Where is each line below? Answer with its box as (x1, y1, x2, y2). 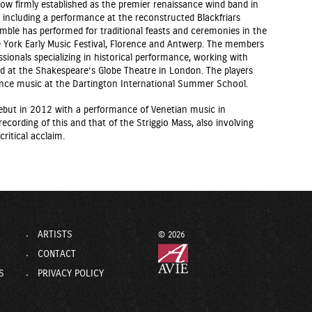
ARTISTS (38, 230, 72, 240)
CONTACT (38, 249, 76, 259)
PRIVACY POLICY (38, 269, 104, 279)
